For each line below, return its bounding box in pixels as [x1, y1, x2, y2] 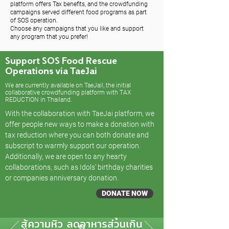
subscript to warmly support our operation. [5, 142, 141, 150]
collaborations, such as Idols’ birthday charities [5, 163, 153, 171]
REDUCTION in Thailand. [5, 96, 72, 103]
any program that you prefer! [10, 33, 88, 40]
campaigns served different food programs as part [10, 9, 147, 16]
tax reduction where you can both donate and [5, 131, 149, 139]
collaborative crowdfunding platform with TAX [5, 89, 131, 96]
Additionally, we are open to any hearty [5, 152, 127, 161]
